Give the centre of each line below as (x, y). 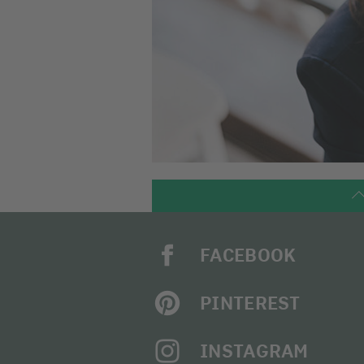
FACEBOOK (248, 255)
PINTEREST (250, 303)
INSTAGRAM (254, 351)
